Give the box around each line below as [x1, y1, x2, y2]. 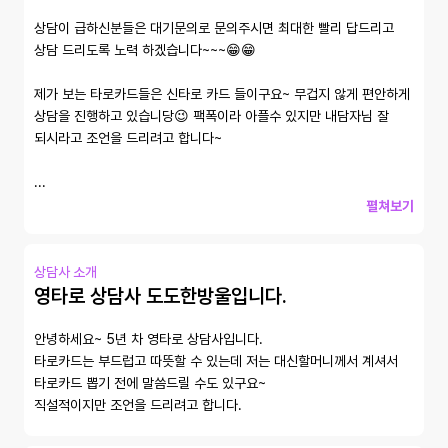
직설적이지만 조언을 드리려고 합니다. [34, 397, 242, 413]
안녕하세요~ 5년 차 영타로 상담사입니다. [34, 331, 267, 347]
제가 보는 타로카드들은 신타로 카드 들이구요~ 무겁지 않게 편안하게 [34, 86, 410, 102]
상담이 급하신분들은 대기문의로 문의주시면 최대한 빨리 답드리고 [34, 20, 394, 36]
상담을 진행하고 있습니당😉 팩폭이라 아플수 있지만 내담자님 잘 [34, 108, 389, 124]
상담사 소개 [34, 264, 97, 280]
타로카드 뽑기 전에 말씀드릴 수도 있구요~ [34, 375, 266, 391]
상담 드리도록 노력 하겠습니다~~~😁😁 [34, 42, 256, 58]
